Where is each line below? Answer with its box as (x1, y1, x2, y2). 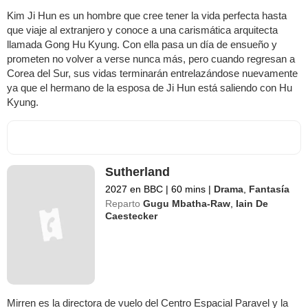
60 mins (168, 183, 209, 195)
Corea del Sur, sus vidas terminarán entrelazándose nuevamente (7, 67, 298, 79)
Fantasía (249, 183, 290, 195)
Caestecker (105, 210, 158, 221)
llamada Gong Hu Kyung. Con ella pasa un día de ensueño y (7, 38, 277, 50)
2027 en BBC (105, 183, 166, 195)
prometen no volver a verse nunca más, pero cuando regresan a (7, 52, 295, 65)
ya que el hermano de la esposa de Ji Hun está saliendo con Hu (7, 81, 292, 93)
